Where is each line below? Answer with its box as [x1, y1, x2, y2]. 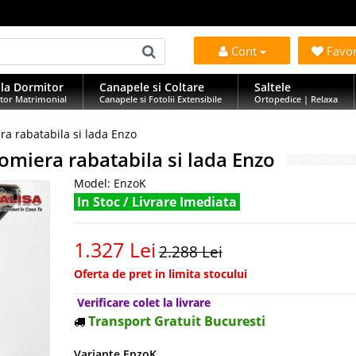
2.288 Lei [158, 242, 222, 262]
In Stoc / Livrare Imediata [73, 193, 240, 211]
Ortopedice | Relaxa [254, 93, 338, 105]
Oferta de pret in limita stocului [73, 266, 247, 281]
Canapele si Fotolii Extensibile [99, 93, 222, 105]
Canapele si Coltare [99, 79, 204, 95]
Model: [73, 176, 110, 191]
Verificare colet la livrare [76, 295, 211, 310]
